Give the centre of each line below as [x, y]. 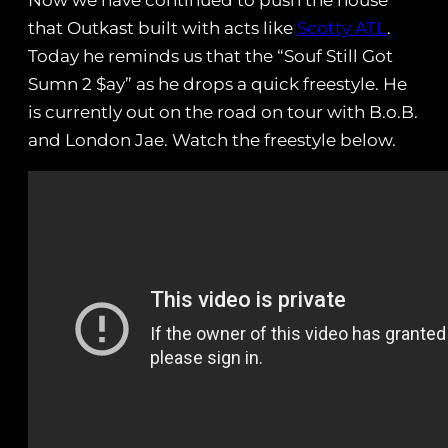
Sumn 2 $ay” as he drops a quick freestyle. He [217, 84]
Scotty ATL [342, 28]
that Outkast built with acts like [162, 28]
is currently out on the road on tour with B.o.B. [223, 112]
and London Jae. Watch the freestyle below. [212, 140]
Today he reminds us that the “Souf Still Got [210, 56]
